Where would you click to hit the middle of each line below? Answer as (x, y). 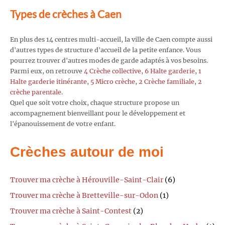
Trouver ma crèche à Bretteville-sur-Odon (84, 196)
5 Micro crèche (113, 81)
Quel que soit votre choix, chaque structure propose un (95, 102)
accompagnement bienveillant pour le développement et (98, 113)
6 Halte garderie (170, 71)
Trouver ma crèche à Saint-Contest (71, 211)
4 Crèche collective (113, 71)
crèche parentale (36, 92)
